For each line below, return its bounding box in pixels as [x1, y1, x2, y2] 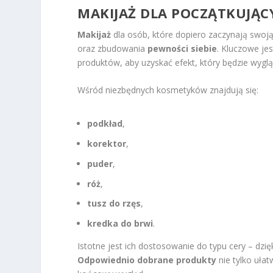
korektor [87, 138, 127, 150]
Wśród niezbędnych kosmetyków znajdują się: [77, 84, 259, 96]
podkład [87, 118, 123, 130]
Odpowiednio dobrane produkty [77, 254, 217, 266]
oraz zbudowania [77, 42, 148, 54]
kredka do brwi [87, 218, 154, 230]
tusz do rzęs [87, 197, 141, 210]
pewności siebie [147, 42, 218, 54]
